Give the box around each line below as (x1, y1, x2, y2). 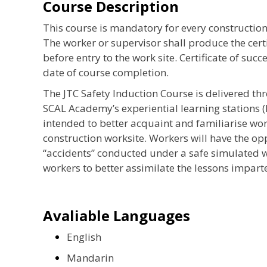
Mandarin (67, 250, 114, 265)
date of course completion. (43, 65, 169, 79)
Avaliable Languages (43, 205, 190, 225)
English (67, 229, 101, 244)
